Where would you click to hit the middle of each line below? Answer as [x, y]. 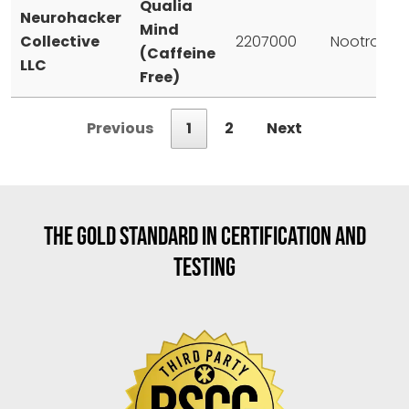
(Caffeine [178, 53]
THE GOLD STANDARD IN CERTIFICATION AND [204, 236]
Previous [120, 128]
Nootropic [366, 41]
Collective [60, 41]
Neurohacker [71, 17]
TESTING [204, 267]
